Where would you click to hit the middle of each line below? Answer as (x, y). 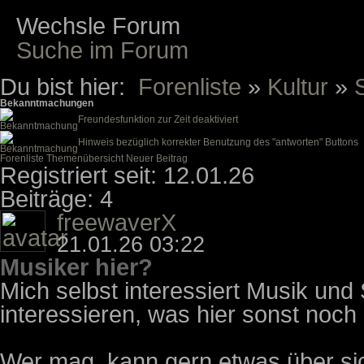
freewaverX (117, 222)
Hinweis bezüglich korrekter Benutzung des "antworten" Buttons (218, 142)
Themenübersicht (85, 158)
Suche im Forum (103, 50)
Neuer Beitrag (157, 158)
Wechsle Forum (99, 26)
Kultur (298, 86)
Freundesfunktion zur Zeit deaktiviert (158, 119)
